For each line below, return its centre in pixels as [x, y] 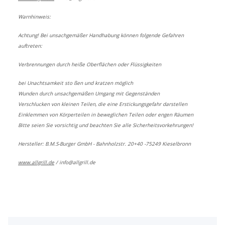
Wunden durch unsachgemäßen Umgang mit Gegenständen [89, 94]
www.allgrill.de [36, 162]
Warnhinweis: [34, 17]
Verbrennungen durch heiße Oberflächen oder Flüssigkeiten [90, 65]
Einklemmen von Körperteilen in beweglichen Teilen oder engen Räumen [106, 115]
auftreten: [30, 46]
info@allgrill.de [77, 162]
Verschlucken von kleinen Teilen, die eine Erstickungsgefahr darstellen [103, 104]
